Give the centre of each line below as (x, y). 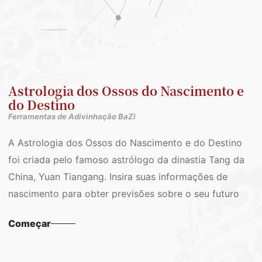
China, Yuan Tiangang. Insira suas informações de (118, 177)
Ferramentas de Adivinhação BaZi (72, 116)
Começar (30, 223)
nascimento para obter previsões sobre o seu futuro (124, 194)
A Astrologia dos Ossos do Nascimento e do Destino (125, 143)
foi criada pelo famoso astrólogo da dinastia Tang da (126, 160)
